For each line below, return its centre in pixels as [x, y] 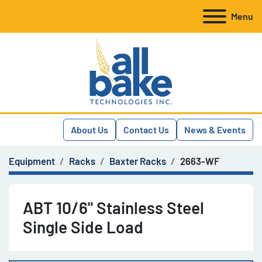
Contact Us [146, 130]
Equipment [32, 161]
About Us [89, 130]
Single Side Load [83, 227]
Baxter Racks [138, 161]
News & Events [215, 130]
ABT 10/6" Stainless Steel [113, 208]
